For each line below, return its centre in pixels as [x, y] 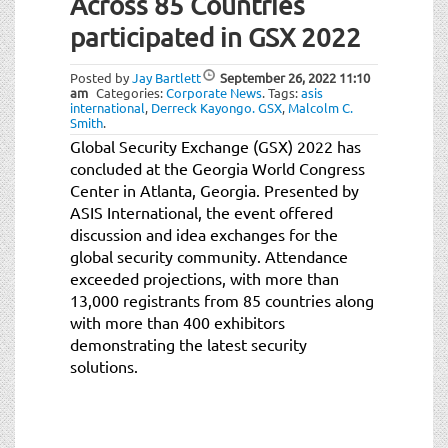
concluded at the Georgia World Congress [217, 167]
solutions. [104, 365]
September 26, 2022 [278, 77]
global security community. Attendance [209, 255]
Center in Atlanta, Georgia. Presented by [214, 189]
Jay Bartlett [166, 77]
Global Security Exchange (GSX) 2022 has [215, 145]
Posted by [101, 77]
